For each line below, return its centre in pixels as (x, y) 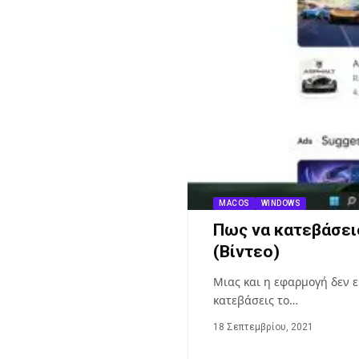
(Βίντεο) (246, 252)
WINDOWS (280, 203)
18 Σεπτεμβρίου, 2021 (263, 327)
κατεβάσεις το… (256, 300)
